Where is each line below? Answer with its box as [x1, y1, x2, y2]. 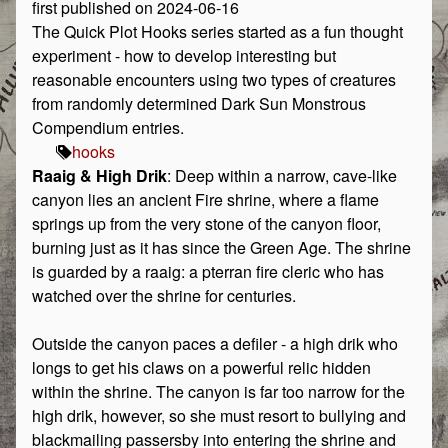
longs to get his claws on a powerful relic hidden [32, 356, 371, 379]
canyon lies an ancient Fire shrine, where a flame [32, 188, 379, 211]
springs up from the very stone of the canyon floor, [32, 212, 381, 235]
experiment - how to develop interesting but [32, 44, 336, 67]
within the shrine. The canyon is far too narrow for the [32, 380, 405, 403]
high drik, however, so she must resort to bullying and [32, 404, 406, 427]
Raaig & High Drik [32, 164, 167, 187]
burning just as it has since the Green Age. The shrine [32, 236, 411, 259]
